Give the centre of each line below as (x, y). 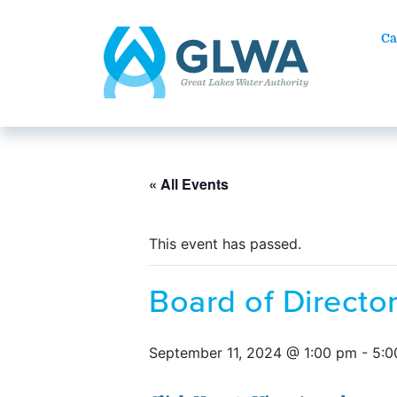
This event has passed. (225, 244)
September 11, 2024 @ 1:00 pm (253, 353)
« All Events (189, 184)
